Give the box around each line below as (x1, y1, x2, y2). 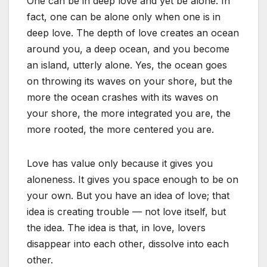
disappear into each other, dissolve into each (27, 237, 229, 250)
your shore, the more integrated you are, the (27, 107, 231, 119)
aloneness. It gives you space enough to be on (27, 173, 238, 185)
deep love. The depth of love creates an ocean (27, 26, 239, 39)
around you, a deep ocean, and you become (27, 42, 229, 55)
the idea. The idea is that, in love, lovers (27, 221, 206, 234)
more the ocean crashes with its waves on (27, 91, 218, 103)
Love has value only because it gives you (27, 157, 213, 169)
